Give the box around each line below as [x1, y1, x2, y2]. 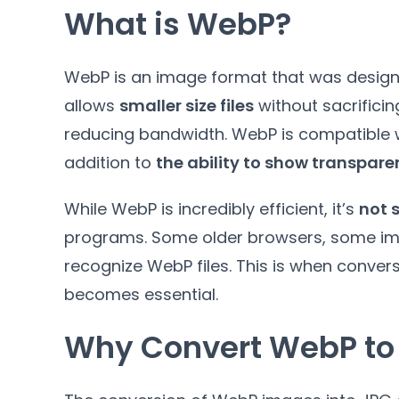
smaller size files [119, 94, 254, 117]
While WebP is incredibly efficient [64, 198, 324, 220]
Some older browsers [151, 226, 322, 248]
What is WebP [64, 3, 275, 45]
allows [64, 94, 115, 117]
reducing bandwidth [64, 123, 224, 145]
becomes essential [64, 283, 216, 305]
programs [64, 226, 144, 248]
